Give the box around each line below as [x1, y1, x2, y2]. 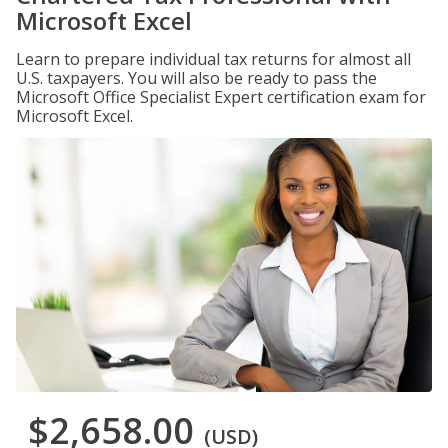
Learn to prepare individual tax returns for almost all [16, 48, 411, 70]
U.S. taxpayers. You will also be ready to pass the [16, 67, 377, 89]
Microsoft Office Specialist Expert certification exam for [16, 86, 426, 108]
